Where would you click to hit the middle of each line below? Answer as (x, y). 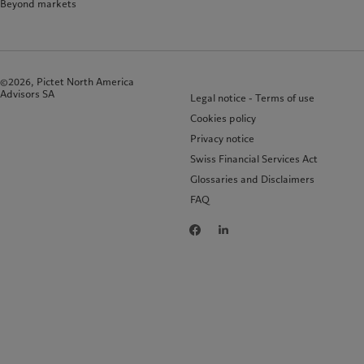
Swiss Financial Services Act (254, 159)
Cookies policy (223, 119)
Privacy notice (222, 139)
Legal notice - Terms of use (252, 98)
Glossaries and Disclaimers (252, 180)
